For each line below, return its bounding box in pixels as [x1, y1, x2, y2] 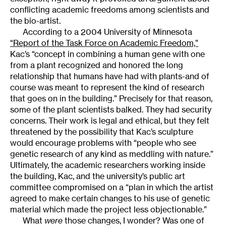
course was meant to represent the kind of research [10, 82, 204, 92]
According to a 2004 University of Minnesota [23, 26, 192, 37]
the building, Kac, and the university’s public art [10, 171, 185, 181]
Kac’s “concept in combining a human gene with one [10, 48, 205, 59]
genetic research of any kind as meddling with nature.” [10, 148, 213, 159]
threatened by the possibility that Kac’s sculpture [10, 126, 193, 137]
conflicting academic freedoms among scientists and [10, 4, 209, 15]
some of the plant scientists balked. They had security [10, 104, 211, 115]
